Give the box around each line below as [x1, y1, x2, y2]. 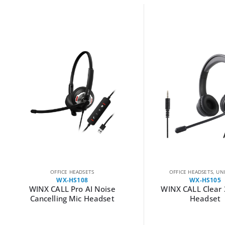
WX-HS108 [56, 175, 88, 184]
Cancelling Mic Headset [30, 193, 115, 203]
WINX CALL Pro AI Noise [29, 183, 116, 194]
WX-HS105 [189, 175, 221, 184]
